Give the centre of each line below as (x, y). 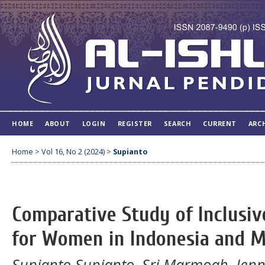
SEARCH (177, 123)
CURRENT (220, 123)
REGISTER (135, 123)
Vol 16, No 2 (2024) (73, 151)
